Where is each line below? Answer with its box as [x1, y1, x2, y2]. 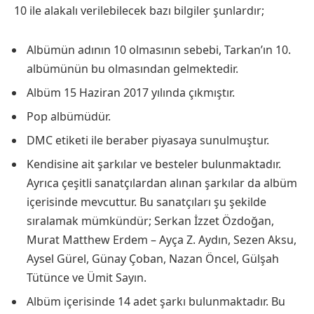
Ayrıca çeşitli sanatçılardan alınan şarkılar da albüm [27, 175, 297, 191]
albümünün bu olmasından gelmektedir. [27, 60, 238, 76]
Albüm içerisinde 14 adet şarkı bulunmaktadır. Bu [27, 293, 285, 309]
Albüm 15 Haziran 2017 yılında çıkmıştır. [27, 84, 235, 100]
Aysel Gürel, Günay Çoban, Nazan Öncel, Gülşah [27, 250, 279, 266]
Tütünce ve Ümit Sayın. [27, 269, 146, 285]
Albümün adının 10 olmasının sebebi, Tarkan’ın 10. [27, 41, 291, 57]
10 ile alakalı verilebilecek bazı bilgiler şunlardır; [14, 2, 264, 18]
